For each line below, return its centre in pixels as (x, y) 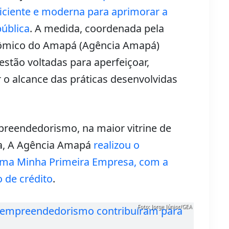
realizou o (117, 145)
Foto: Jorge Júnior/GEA (165, 207)
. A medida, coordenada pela (97, 29)
